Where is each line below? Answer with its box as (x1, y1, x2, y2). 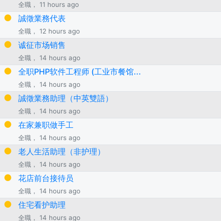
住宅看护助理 (18, 199, 66, 210)
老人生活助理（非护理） (18, 146, 105, 156)
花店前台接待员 (18, 173, 74, 183)
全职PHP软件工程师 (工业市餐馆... (18, 66, 141, 76)
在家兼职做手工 (18, 119, 74, 130)
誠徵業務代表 (18, 13, 66, 23)
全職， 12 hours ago (18, 27, 80, 35)
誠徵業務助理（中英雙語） (18, 93, 113, 103)
